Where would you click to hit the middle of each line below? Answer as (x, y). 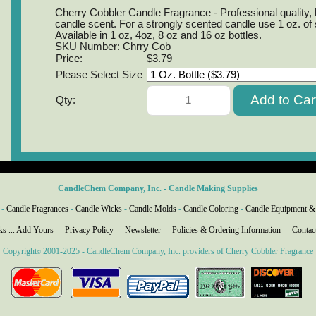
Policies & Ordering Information (226, 230)
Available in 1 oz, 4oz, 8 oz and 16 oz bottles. (158, 35)
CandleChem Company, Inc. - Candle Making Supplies (158, 188)
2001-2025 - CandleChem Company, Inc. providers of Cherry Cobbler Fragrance (177, 251)
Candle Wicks (99, 209)
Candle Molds (153, 209)
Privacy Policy (89, 230)
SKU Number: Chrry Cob (113, 46)
